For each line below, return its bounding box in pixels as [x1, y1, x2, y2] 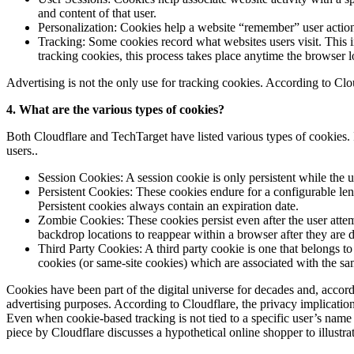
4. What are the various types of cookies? [6, 103, 224, 117]
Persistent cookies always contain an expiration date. [38, 199, 299, 213]
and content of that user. [38, 6, 156, 21]
